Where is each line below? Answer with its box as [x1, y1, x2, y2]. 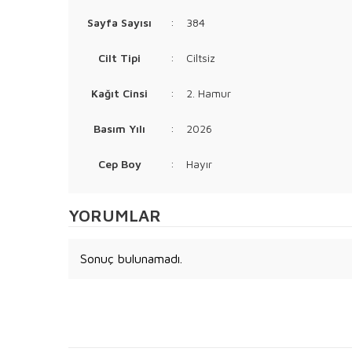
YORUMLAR [68, 206, 161, 225]
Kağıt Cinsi [91, 86, 148, 100]
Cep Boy [97, 156, 141, 170]
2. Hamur [186, 86, 231, 100]
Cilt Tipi [98, 50, 141, 64]
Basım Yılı [93, 121, 145, 135]
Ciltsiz [186, 50, 215, 64]
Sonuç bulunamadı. [80, 251, 182, 266]
